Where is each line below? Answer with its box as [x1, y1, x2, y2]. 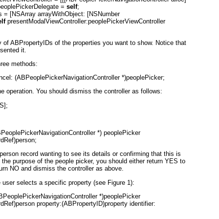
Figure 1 [108, 178, 131, 186]
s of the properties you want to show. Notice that [49, 39, 186, 46]
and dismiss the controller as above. [19, 165, 124, 173]
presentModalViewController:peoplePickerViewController [5, 18, 165, 25]
